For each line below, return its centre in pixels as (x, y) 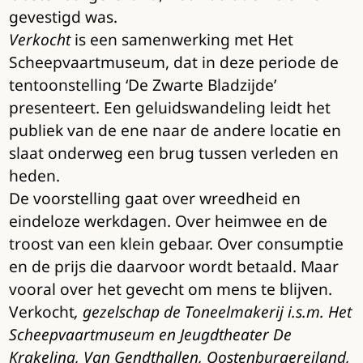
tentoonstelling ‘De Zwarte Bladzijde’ (142, 84)
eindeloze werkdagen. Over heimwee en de (168, 220)
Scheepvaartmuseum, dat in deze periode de (173, 62)
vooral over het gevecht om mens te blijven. (170, 288)
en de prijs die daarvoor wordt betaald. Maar (173, 266)
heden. (34, 175)
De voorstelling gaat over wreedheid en (154, 198)
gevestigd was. (63, 16)
